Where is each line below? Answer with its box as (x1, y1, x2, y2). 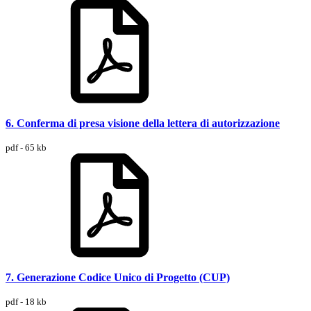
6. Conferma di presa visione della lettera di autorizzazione (6, 117, 280, 129)
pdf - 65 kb (6, 142, 47, 153)
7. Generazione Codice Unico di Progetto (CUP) (6, 271, 230, 283)
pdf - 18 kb (6, 296, 47, 307)
